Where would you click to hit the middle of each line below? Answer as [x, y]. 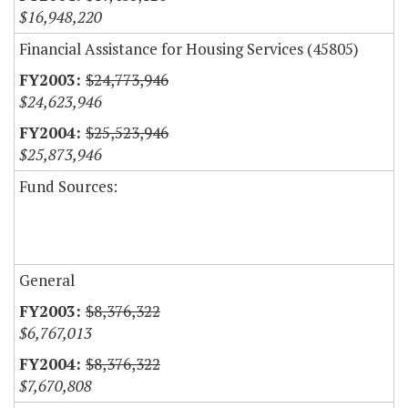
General [47, 280]
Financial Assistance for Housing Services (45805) [189, 49]
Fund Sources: [68, 187]
